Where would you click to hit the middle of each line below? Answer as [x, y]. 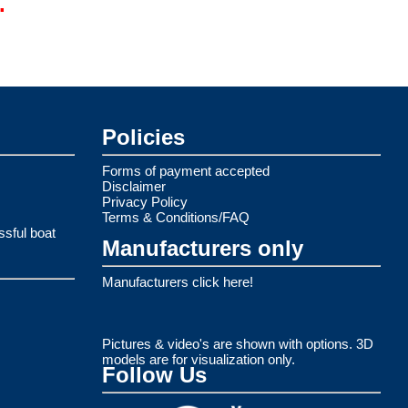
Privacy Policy [145, 201]
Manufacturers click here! [178, 281]
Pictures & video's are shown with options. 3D [238, 343]
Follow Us [154, 374]
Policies [143, 137]
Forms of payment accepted [186, 170]
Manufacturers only [203, 248]
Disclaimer [134, 186]
